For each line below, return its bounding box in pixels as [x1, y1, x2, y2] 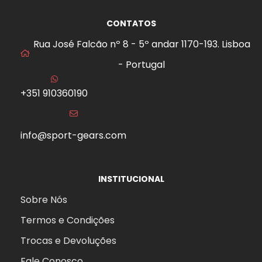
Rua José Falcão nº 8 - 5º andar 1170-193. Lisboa [33, 37, 250, 51]
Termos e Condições [20, 213, 115, 227]
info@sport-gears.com [20, 128, 126, 142]
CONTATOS [106, 17, 156, 29]
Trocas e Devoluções [20, 233, 116, 247]
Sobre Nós [20, 192, 67, 206]
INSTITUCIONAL [98, 173, 164, 185]
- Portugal [118, 57, 165, 71]
